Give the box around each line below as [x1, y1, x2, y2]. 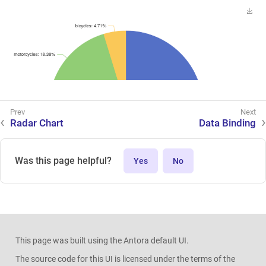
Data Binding [199, 117, 256, 129]
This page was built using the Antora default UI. [15, 236, 189, 246]
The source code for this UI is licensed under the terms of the [15, 254, 235, 264]
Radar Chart [10, 117, 64, 129]
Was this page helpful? [15, 155, 112, 167]
